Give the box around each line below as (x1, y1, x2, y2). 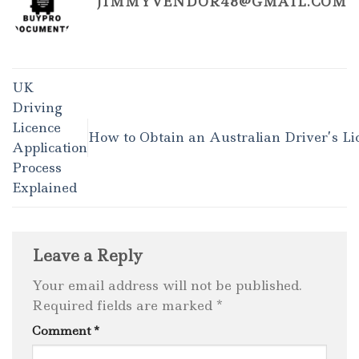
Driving (12, 98, 63, 116)
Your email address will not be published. (32, 276, 302, 294)
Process (12, 158, 62, 176)
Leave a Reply (32, 245, 147, 267)
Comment (32, 322, 94, 339)
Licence (12, 118, 61, 136)
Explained (12, 178, 77, 196)
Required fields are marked (32, 296, 216, 314)
